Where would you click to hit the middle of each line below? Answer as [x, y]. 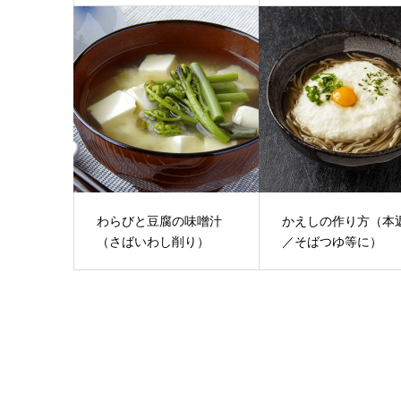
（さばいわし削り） [153, 242]
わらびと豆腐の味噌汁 [159, 221]
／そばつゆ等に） [333, 242]
